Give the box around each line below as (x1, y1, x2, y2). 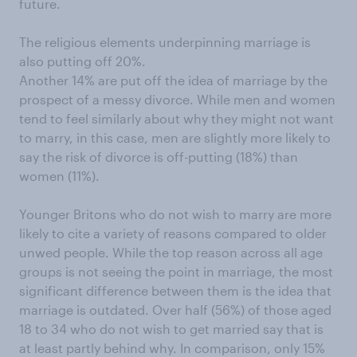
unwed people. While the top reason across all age (19, 245, 323, 261)
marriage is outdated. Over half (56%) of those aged (19, 302, 331, 318)
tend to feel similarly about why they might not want (19, 111, 334, 127)
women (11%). (19, 168, 100, 184)
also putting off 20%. (19, 53, 146, 69)
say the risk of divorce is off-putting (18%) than (19, 149, 298, 165)
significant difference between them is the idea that (19, 283, 331, 299)
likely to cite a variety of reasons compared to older (19, 226, 327, 241)
